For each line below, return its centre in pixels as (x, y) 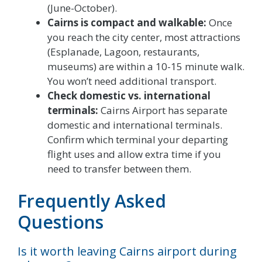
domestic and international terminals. (135, 125)
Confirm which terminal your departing (138, 139)
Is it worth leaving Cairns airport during (127, 251)
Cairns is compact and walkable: (127, 22)
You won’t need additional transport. (132, 81)
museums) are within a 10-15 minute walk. (146, 66)
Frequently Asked (92, 201)
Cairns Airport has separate (163, 110)
